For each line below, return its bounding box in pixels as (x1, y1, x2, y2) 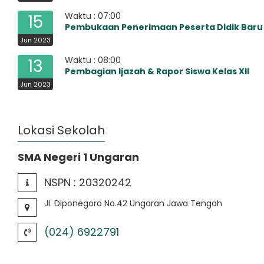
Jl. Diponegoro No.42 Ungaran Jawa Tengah (44, 197, 222, 209)
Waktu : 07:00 (65, 10, 121, 22)
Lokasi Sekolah (18, 122, 105, 138)
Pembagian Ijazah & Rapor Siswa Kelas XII (65, 65, 249, 77)
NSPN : (44, 175, 79, 190)
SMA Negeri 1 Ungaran (18, 150, 139, 164)
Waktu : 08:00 (65, 54, 121, 66)
